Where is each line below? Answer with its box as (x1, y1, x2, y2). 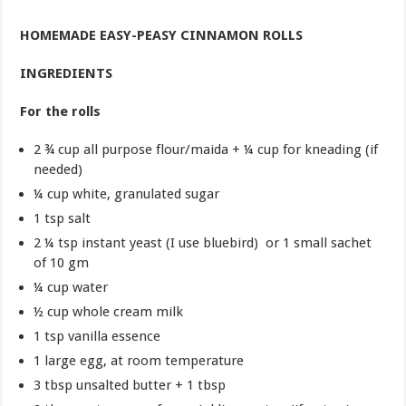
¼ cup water (34, 278, 109, 295)
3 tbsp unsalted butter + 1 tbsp (34, 376, 227, 393)
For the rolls (20, 102, 101, 120)
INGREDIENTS (20, 64, 113, 82)
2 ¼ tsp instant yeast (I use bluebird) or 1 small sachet (34, 234, 372, 251)
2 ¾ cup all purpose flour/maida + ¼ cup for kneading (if (34, 140, 379, 158)
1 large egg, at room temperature (34, 352, 245, 369)
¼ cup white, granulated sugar (34, 185, 220, 202)
